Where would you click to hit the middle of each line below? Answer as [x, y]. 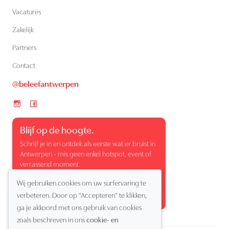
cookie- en [102, 221]
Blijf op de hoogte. [57, 131]
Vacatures [27, 13]
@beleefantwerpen [45, 85]
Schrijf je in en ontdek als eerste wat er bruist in [88, 145]
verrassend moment [49, 165]
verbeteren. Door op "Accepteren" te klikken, [82, 196]
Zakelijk [23, 31]
